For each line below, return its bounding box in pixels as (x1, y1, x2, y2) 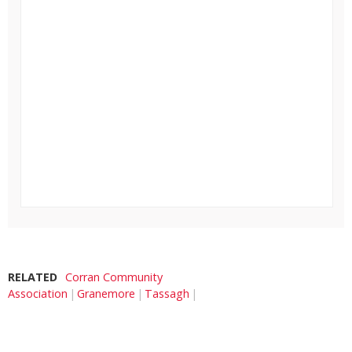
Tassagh (145, 285, 189, 301)
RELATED (8, 269, 57, 284)
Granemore (77, 285, 135, 301)
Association (8, 285, 68, 301)
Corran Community (65, 269, 163, 284)
